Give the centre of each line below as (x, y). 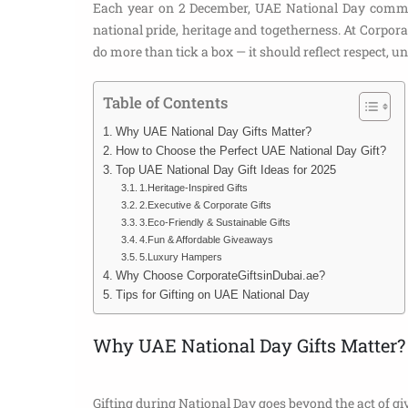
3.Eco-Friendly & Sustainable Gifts (215, 222)
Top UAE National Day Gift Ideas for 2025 (225, 170)
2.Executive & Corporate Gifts (206, 204)
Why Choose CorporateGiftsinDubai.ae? (220, 275)
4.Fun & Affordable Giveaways (207, 239)
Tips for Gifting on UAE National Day (212, 295)
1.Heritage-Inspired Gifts (194, 187)
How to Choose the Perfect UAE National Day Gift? (250, 151)
